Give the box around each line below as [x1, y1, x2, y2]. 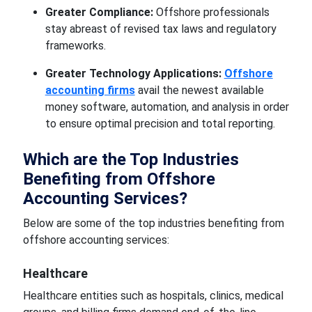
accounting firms [45, 84, 135, 97]
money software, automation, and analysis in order [45, 100, 289, 114]
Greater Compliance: [45, 6, 156, 19]
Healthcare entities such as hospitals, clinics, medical [22, 289, 283, 302]
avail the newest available [134, 84, 264, 97]
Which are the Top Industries [22, 150, 239, 169]
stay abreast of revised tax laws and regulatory [45, 22, 276, 36]
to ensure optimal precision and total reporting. [45, 117, 275, 130]
